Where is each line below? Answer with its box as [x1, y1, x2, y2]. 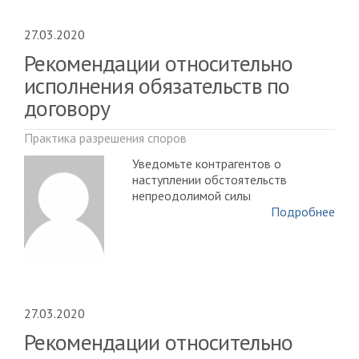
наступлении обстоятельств [132, 171, 287, 188]
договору [24, 93, 111, 123]
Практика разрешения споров [24, 130, 187, 146]
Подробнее [271, 204, 335, 220]
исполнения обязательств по [24, 71, 290, 100]
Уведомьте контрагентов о [132, 155, 281, 171]
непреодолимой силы [132, 188, 251, 204]
